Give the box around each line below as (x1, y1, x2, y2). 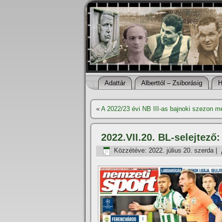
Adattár (105, 79, 125, 87)
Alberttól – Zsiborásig (141, 79, 202, 87)
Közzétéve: (114, 147, 147, 155)
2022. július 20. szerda (149, 147, 214, 155)
